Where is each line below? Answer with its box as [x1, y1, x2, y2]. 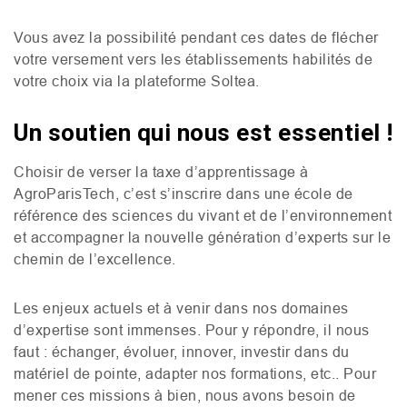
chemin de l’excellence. [14, 251, 176, 267]
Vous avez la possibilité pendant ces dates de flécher [14, 29, 379, 45]
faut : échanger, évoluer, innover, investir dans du [14, 343, 350, 360]
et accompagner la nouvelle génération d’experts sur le [14, 229, 391, 245]
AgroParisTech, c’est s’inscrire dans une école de [14, 185, 353, 202]
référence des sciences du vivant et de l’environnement [14, 207, 392, 223]
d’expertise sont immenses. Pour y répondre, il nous [14, 322, 370, 338]
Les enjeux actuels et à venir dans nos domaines [14, 300, 349, 316]
